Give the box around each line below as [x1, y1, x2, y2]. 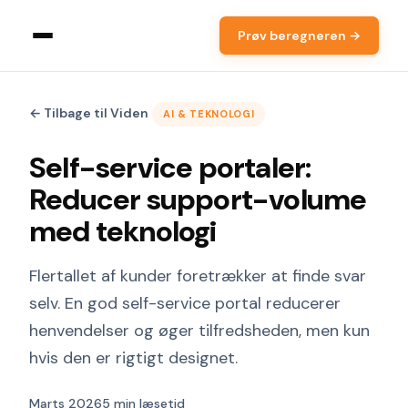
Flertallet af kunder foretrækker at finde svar [29, 265, 366, 287]
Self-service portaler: [29, 148, 311, 187]
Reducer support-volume [29, 180, 367, 219]
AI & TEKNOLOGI [163, 107, 255, 120]
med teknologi [29, 212, 217, 250]
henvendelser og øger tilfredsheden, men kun [29, 320, 370, 342]
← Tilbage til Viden [29, 105, 148, 121]
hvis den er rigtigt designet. [29, 347, 238, 369]
